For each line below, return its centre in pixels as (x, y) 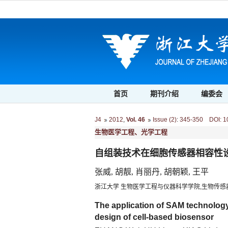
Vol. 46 (136, 120)
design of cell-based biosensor (154, 217)
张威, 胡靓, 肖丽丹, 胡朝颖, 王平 (152, 172)
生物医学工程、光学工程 (131, 132)
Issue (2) (165, 120)
